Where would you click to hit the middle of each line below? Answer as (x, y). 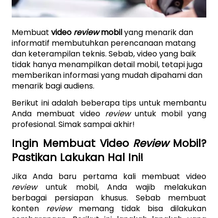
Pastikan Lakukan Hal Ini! (78, 158)
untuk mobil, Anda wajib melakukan (126, 187)
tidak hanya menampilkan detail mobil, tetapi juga (107, 64)
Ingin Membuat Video (73, 144)
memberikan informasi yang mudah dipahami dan (107, 75)
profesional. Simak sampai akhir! (73, 124)
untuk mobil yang (171, 113)
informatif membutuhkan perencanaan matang (104, 43)
